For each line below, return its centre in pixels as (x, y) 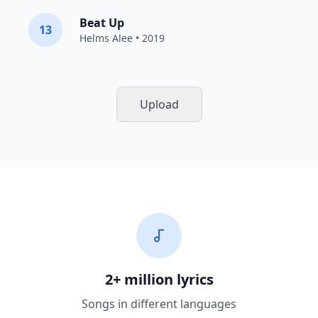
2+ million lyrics (159, 279)
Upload (159, 104)
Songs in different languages (159, 304)
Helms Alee (106, 38)
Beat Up (102, 23)
